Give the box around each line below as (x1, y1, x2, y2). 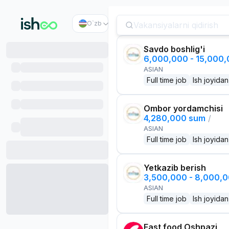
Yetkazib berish (144, 163, 206, 173)
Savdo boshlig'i (144, 44, 205, 54)
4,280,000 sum (144, 113, 205, 123)
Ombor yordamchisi (144, 103, 223, 113)
